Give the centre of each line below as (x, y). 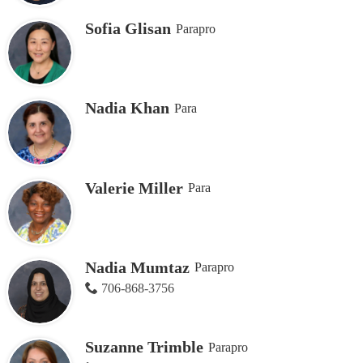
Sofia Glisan (128, 29)
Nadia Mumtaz (137, 267)
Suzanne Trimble (144, 347)
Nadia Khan (127, 108)
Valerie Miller (134, 188)
